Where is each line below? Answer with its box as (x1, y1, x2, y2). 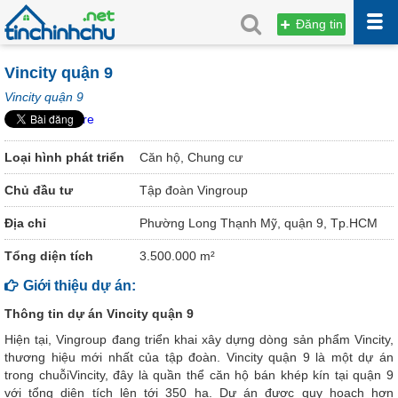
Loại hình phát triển (4, 150, 124, 164)
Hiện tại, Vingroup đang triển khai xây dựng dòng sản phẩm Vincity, (4, 331, 394, 346)
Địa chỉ (4, 216, 46, 230)
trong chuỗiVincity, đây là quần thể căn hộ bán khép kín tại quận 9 (4, 367, 394, 382)
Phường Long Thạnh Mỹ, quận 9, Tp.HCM (139, 216, 378, 230)
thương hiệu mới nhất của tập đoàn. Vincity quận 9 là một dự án (4, 349, 394, 364)
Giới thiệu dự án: (23, 278, 136, 293)
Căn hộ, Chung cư (139, 150, 243, 164)
